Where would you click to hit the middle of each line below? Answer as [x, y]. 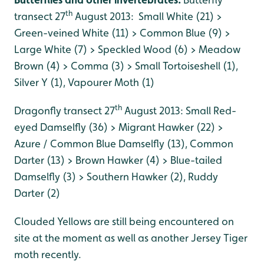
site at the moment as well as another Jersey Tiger [131, 238]
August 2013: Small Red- [179, 110]
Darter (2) [37, 193]
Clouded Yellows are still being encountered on [124, 221]
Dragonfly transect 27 [65, 110]
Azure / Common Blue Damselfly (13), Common [124, 143]
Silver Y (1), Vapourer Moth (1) [84, 82]
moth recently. [48, 254]
